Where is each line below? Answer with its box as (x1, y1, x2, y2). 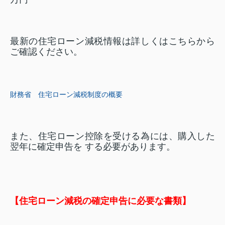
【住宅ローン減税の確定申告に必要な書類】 (10, 196, 191, 206)
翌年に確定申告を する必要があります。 (10, 142, 175, 152)
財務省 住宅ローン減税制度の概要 (10, 90, 123, 98)
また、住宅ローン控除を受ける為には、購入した (10, 131, 215, 141)
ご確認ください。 (10, 47, 82, 57)
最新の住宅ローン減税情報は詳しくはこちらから (10, 36, 215, 46)
